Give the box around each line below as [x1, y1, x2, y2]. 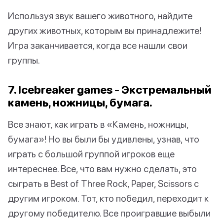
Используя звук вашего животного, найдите [8, 9, 192, 21]
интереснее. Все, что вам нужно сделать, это [8, 162, 197, 174]
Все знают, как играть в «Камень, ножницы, [8, 118, 188, 130]
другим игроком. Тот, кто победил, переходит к [8, 192, 209, 204]
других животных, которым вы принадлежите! [8, 24, 201, 36]
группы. [8, 54, 40, 66]
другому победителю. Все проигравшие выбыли [8, 207, 211, 219]
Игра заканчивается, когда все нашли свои [8, 39, 187, 51]
